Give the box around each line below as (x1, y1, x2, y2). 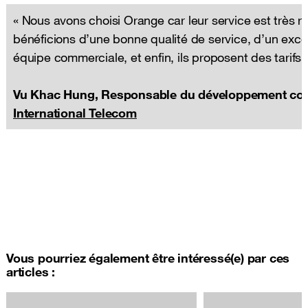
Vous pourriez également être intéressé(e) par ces (6, 250, 290, 265)
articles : (6, 263, 55, 279)
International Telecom (13, 104, 137, 120)
